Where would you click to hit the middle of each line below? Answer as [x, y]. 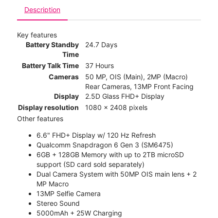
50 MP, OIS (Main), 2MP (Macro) [136, 77]
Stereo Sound [58, 203]
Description [42, 10]
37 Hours [100, 66]
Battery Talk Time [50, 66]
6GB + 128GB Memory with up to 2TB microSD [110, 155]
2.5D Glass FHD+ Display [125, 96]
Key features [37, 35]
